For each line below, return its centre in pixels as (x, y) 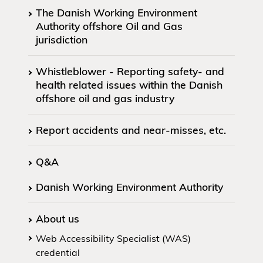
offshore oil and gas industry (105, 98)
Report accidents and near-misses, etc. (131, 129)
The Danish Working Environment (117, 12)
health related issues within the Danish (129, 84)
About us (58, 218)
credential (58, 252)
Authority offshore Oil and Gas (109, 26)
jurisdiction (62, 39)
